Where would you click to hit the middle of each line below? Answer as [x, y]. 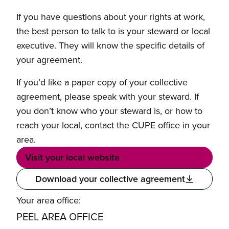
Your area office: [49, 200]
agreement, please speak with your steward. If [108, 97]
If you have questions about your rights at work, [111, 17]
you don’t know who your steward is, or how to [109, 111]
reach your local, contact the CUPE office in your [113, 125]
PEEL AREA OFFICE [60, 217]
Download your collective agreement [110, 179]
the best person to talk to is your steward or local [113, 31]
